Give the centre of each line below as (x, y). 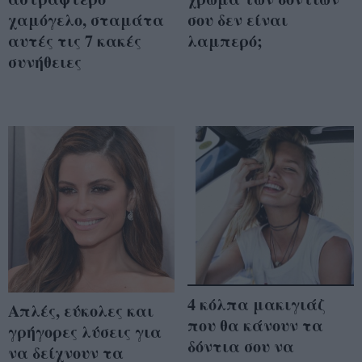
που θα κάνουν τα (255, 325)
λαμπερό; (225, 40)
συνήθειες (45, 61)
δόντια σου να (241, 346)
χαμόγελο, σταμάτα (86, 19)
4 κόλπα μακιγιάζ (256, 304)
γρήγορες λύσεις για (85, 331)
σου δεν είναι (238, 19)
